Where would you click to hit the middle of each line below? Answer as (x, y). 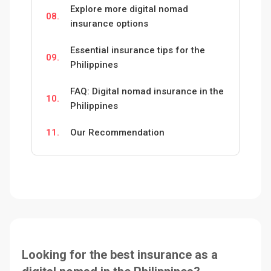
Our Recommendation (117, 132)
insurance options (109, 23)
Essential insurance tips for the (138, 50)
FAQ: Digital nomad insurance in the (147, 91)
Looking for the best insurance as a (120, 254)
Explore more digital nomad (129, 9)
